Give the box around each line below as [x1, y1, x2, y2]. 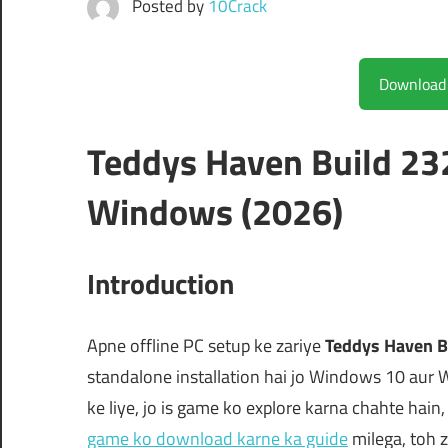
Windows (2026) [87, 184, 343, 240]
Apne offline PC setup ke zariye [87, 332, 325, 360]
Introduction [87, 262, 234, 306]
